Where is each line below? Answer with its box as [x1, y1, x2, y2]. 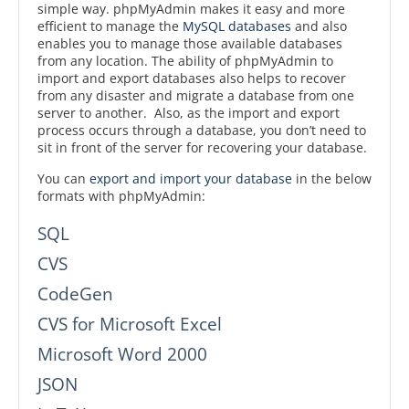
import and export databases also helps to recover [37, 68, 346, 87]
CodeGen [37, 280, 113, 306]
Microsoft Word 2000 [37, 341, 207, 366]
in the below [292, 169, 372, 187]
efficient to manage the [37, 16, 183, 35]
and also [291, 16, 347, 35]
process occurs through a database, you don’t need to [37, 121, 366, 139]
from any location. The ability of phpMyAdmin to [37, 51, 333, 69]
